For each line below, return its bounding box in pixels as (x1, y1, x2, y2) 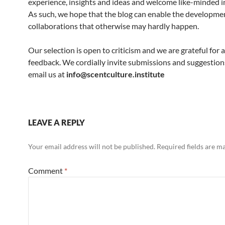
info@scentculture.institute (66, 69, 165, 79)
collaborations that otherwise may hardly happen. (28, 21, 199, 31)
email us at (28, 69, 66, 79)
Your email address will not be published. (28, 142, 155, 151)
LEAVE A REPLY (28, 118, 85, 127)
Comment (28, 166, 64, 175)
